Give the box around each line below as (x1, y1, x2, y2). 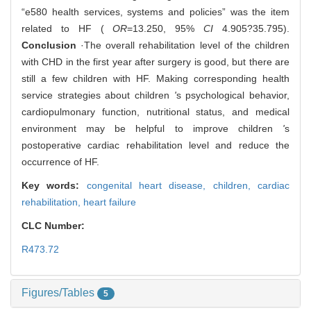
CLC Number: (22, 220, 87, 232)
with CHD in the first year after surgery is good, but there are (22, 56, 289, 68)
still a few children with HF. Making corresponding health (22, 73, 289, 85)
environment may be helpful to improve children (22, 123, 283, 135)
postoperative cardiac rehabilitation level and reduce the (22, 140, 289, 151)
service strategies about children (22, 90, 174, 101)
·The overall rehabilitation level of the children (76, 40, 289, 51)
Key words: (22, 180, 87, 192)
